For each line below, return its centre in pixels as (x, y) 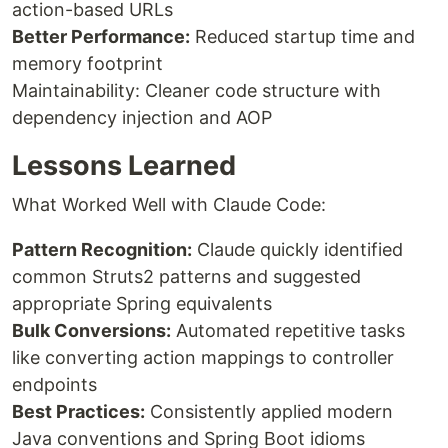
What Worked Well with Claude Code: (169, 205)
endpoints (54, 385)
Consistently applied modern (269, 412)
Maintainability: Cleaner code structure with (196, 91)
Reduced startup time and (302, 37)
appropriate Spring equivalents (142, 304)
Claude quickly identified (297, 250)
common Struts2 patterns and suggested (186, 277)
